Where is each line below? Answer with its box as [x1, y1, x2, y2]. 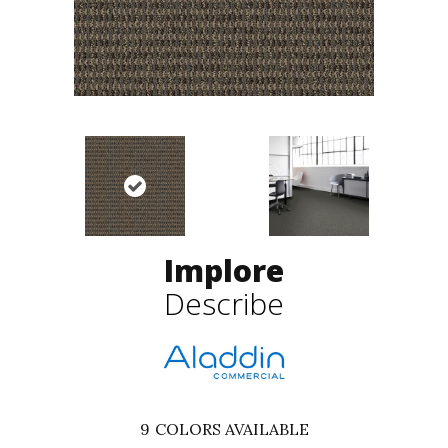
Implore [164, 250, 284, 292]
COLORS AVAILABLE [154, 419, 309, 440]
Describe [164, 283, 284, 325]
